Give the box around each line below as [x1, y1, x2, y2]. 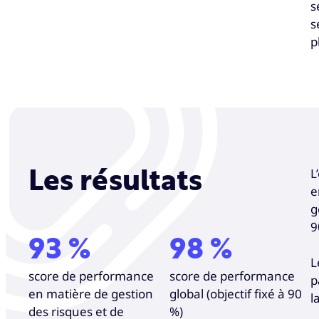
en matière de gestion [28, 285, 153, 302]
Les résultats [28, 167, 202, 196]
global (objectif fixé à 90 [169, 285, 302, 302]
